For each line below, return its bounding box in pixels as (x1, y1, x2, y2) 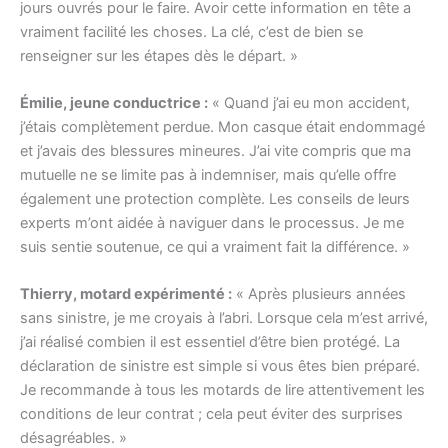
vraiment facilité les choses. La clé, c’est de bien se (20, 22, 363, 41)
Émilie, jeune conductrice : (20, 94, 208, 113)
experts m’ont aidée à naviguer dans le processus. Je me (20, 214, 404, 233)
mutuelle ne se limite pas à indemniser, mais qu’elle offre (20, 166, 396, 185)
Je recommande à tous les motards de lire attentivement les (20, 381, 425, 400)
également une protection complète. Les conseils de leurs (20, 190, 410, 209)
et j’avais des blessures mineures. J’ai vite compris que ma (20, 142, 411, 161)
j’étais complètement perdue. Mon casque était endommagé (20, 118, 425, 137)
